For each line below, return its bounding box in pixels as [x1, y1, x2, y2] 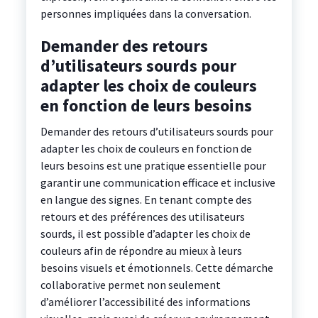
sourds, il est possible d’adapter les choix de [40, 226, 251, 241]
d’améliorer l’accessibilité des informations [40, 295, 251, 309]
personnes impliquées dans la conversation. [40, 6, 251, 21]
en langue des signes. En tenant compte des [40, 192, 252, 207]
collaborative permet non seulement [40, 278, 221, 292]
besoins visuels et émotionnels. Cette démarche [40, 261, 273, 275]
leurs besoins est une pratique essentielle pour [40, 158, 266, 173]
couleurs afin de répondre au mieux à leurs [40, 243, 242, 258]
